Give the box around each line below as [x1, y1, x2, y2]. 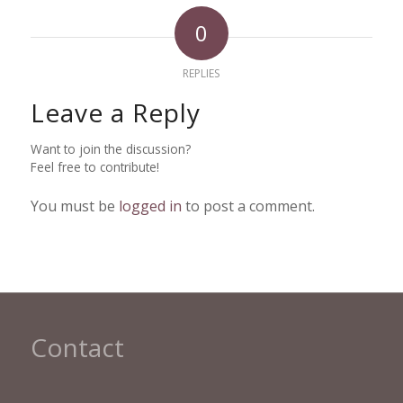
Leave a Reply [30, 94, 201, 130]
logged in [118, 195, 182, 216]
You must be [30, 195, 119, 216]
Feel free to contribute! [30, 157, 159, 175]
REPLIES [183, 65, 220, 81]
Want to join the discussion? [30, 139, 191, 157]
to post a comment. [181, 195, 315, 216]
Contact [30, 330, 124, 365]
